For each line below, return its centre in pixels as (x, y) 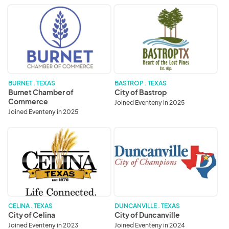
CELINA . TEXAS (30, 206)
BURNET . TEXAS (32, 83)
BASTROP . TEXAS (141, 83)
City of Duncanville (147, 215)
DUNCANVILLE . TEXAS (147, 206)
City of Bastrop (141, 92)
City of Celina (32, 215)
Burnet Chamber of (41, 92)
